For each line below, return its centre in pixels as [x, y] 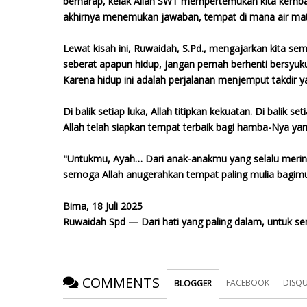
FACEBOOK [248, 283]
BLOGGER [193, 284]
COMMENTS [121, 283]
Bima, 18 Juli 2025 [103, 206]
